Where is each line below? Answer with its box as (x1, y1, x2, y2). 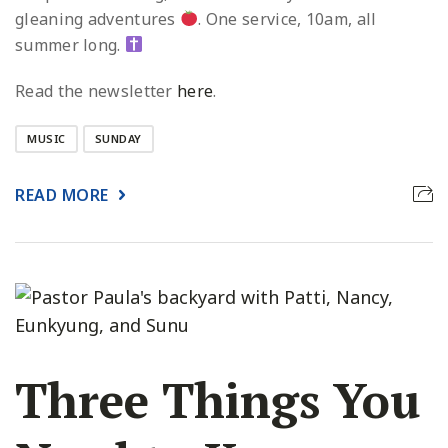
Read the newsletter (15, 80, 178, 103)
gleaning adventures (15, 7, 181, 30)
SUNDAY (94, 131, 142, 147)
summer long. (15, 33, 125, 56)
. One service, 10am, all (198, 7, 377, 30)
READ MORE (15, 183, 109, 206)
